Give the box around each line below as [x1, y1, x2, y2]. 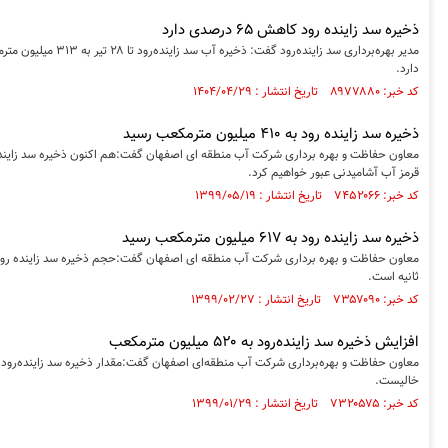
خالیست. [374, 372, 419, 390]
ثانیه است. [367, 268, 419, 286]
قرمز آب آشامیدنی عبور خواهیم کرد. [247, 164, 419, 182]
